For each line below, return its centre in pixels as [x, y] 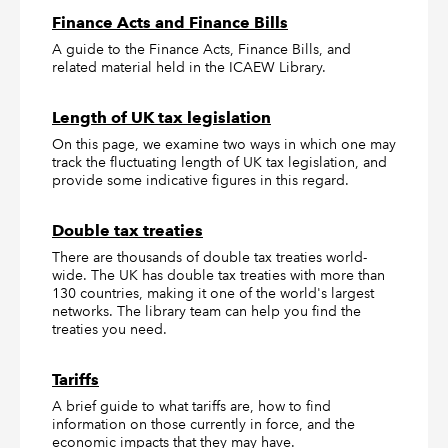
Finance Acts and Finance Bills [170, 23]
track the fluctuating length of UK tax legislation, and [219, 162]
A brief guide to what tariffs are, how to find [191, 406]
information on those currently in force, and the [203, 424]
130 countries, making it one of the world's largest [213, 293]
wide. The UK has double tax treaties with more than [218, 275]
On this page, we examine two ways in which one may [224, 144]
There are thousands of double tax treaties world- [209, 257]
